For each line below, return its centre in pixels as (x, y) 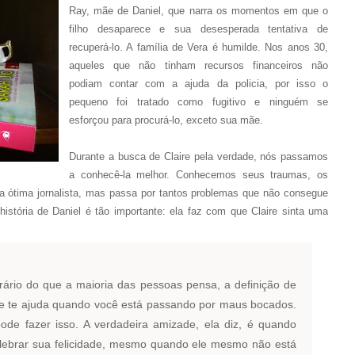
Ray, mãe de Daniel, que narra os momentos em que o (198, 11)
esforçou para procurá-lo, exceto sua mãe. (166, 120)
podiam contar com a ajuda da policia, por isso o (198, 84)
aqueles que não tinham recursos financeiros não (198, 65)
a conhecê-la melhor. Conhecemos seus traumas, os (198, 175)
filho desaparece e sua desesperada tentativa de (198, 29)
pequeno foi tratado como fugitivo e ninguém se (198, 102)
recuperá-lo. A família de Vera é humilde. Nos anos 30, (198, 47)
